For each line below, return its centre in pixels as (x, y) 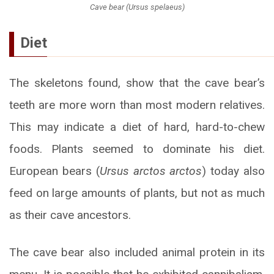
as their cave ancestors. (70, 215)
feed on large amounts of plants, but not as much (137, 193)
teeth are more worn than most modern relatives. (137, 105)
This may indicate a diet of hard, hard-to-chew (137, 127)
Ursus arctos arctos (151, 171)
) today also (234, 171)
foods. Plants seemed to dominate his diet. (137, 149)
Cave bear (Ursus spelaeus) (137, 7)
